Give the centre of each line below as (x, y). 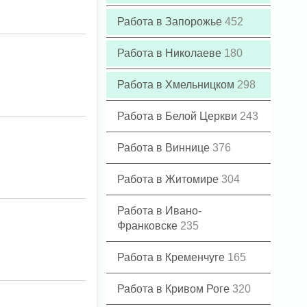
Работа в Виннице (165, 148)
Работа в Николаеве (171, 53)
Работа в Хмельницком (177, 85)
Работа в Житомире (169, 179)
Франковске (149, 226)
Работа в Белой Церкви (179, 116)
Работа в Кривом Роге (175, 289)
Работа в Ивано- (159, 211)
